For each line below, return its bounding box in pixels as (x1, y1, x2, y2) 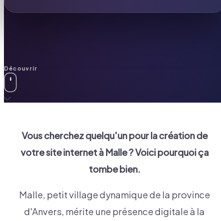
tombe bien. (88, 163, 141, 175)
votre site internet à (20, 147, 105, 158)
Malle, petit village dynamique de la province (19, 189, 210, 201)
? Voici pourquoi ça (127, 147, 209, 158)
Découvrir (4, 65, 37, 72)
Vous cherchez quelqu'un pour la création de (21, 130, 208, 142)
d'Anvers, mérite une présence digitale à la (24, 206, 205, 218)
